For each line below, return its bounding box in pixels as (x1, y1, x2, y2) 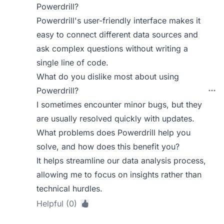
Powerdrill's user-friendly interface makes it (36, 15, 201, 25)
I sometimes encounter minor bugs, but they (36, 99, 202, 109)
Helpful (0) (36, 198, 77, 208)
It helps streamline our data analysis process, (36, 155, 206, 165)
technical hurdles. (36, 183, 103, 193)
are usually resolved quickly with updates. (36, 113, 195, 123)
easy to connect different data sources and (36, 29, 198, 39)
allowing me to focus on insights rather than (36, 169, 202, 179)
